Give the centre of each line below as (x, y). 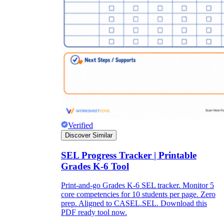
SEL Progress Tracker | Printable (129, 155)
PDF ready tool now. (94, 212)
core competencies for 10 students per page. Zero (138, 194)
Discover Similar (89, 135)
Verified (80, 125)
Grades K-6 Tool (95, 166)
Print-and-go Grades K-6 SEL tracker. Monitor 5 (137, 185)
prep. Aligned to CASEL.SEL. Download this (134, 203)
